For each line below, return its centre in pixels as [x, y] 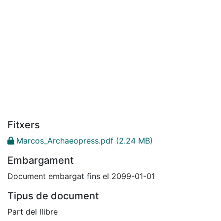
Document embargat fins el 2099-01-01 [81, 176]
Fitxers [24, 125]
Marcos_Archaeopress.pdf [65, 140]
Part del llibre [33, 211]
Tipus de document [53, 196]
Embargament [40, 160]
